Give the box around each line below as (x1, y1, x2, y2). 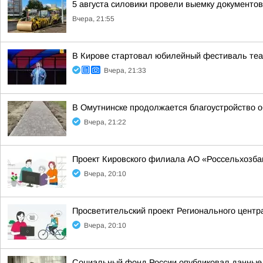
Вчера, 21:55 (72, 15, 114, 23)
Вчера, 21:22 (84, 118, 126, 126)
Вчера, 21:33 (104, 66, 146, 75)
